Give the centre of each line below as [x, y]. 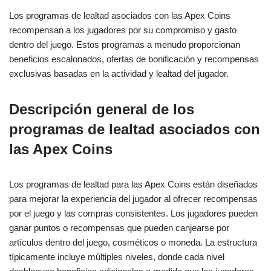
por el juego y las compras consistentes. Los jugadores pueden [133, 214]
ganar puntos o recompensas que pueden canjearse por [119, 228]
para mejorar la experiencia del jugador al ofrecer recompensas [133, 199]
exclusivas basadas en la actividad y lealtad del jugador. [119, 74]
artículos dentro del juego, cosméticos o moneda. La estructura [133, 243]
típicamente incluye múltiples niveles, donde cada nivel [117, 257]
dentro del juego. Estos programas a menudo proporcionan [125, 45]
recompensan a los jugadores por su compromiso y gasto [123, 30]
